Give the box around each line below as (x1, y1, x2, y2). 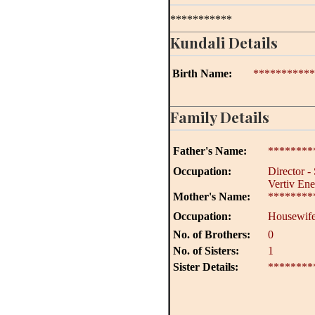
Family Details (169, 107, 269, 127)
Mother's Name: (172, 191, 250, 202)
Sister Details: (172, 261, 238, 273)
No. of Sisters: (172, 245, 239, 257)
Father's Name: (172, 145, 247, 157)
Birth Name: (172, 67, 232, 79)
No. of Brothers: (172, 229, 250, 240)
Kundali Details (169, 32, 278, 52)
